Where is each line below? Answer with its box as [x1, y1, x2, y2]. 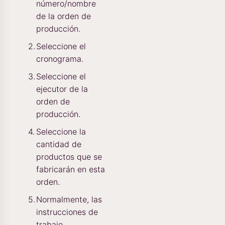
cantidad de [36, 139, 81, 149]
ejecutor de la [36, 83, 88, 94]
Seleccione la [36, 126, 86, 137]
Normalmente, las [36, 194, 102, 204]
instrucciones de [36, 206, 98, 217]
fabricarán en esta [36, 164, 105, 174]
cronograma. [36, 53, 83, 64]
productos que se [36, 151, 102, 162]
